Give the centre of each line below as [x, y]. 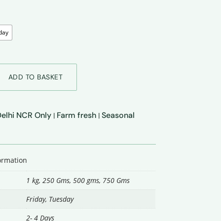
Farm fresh [77, 115]
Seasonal [118, 115]
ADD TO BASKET [36, 77]
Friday [36, 199]
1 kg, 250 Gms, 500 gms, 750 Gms [78, 180]
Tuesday [61, 199]
